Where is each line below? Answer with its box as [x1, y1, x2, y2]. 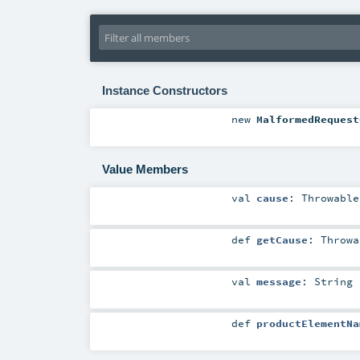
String [313, 275, 353, 288]
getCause [256, 232, 308, 246]
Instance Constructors [101, 83, 227, 97]
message [256, 275, 301, 288]
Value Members [101, 162, 188, 177]
